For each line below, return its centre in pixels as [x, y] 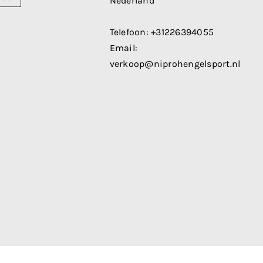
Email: [124, 48]
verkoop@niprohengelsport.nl [175, 64]
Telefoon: [130, 32]
